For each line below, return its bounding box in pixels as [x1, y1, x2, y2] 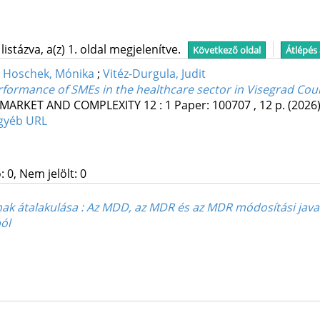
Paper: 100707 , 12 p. [174, 97, 288, 114]
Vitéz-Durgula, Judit [102, 66, 206, 82]
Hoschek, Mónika [2, 66, 94, 82]
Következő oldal [192, 44, 261, 56]
